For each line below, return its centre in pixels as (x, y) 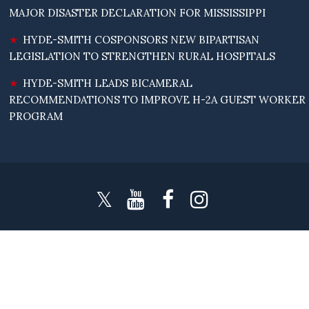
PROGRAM (36, 117)
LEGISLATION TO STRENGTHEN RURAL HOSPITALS (142, 57)
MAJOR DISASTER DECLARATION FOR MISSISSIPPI (138, 13)
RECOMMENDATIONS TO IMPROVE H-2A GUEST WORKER (158, 100)
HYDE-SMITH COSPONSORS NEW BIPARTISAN (141, 40)
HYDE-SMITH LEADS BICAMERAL (108, 83)
